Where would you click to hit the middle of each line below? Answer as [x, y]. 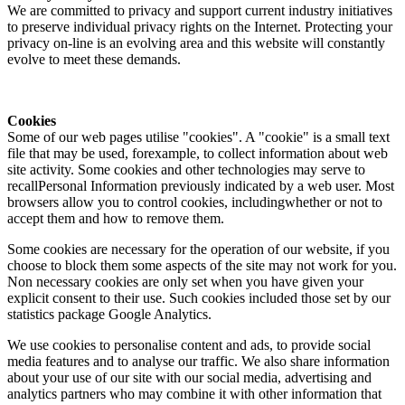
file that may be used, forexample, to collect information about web [198, 154]
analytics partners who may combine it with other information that [194, 394]
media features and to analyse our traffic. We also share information [198, 362]
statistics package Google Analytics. [109, 315]
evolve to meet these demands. [94, 60]
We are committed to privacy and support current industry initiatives [200, 11]
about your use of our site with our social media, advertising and [189, 378]
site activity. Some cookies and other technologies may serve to [186, 170]
